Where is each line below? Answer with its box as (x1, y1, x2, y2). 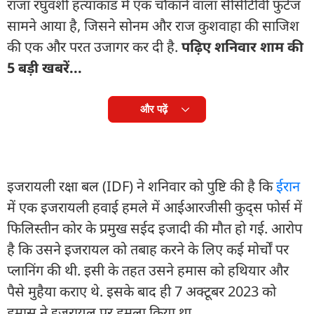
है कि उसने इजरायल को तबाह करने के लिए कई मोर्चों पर (7, 239, 289, 259)
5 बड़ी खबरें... (7, 57, 82, 77)
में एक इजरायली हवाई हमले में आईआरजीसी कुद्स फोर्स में (7, 197, 302, 217)
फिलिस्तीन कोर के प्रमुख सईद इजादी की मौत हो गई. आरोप (7, 218, 302, 238)
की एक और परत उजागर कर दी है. (7, 36, 182, 56)
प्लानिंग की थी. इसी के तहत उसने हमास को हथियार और (7, 260, 289, 280)
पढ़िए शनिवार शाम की (182, 36, 303, 56)
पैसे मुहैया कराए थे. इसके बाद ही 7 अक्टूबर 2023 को (7, 281, 276, 301)
